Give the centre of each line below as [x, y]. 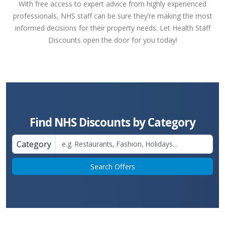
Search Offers [113, 166]
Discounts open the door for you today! [113, 40]
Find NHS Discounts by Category [113, 122]
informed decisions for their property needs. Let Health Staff [113, 28]
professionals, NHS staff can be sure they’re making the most [113, 16]
